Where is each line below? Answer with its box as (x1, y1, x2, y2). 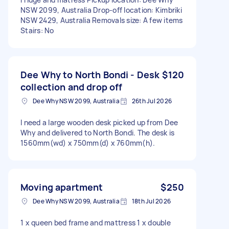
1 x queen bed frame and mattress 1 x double (20, 217, 171, 227)
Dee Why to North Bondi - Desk (20, 68, 160, 81)
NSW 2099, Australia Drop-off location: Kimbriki (20, 5, 182, 15)
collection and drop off (20, 80, 123, 93)
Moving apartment (20, 180, 103, 193)
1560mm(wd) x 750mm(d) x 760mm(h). (20, 138, 155, 148)
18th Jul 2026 (131, 196, 171, 205)
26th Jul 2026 (131, 96, 172, 105)
